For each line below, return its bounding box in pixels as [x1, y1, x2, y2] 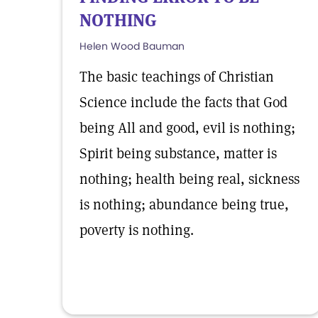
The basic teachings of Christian [79, 67, 274, 86]
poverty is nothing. [79, 221, 194, 239]
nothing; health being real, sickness [79, 170, 300, 188]
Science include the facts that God [79, 93, 287, 111]
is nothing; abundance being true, [79, 195, 289, 214]
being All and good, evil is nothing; [79, 119, 295, 137]
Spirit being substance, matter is [79, 144, 277, 163]
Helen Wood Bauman [79, 39, 185, 53]
